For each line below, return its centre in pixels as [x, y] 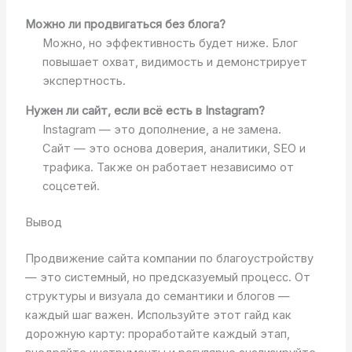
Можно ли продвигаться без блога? [125, 24]
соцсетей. [71, 187]
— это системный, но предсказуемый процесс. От [167, 277]
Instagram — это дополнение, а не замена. [161, 130]
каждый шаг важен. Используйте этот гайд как [158, 315]
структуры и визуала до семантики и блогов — [157, 296]
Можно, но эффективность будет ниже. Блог [170, 43]
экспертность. [84, 81]
